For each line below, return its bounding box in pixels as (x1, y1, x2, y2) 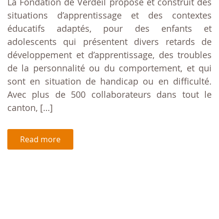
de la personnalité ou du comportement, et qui (7, 62, 212, 74)
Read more (20, 134, 61, 145)
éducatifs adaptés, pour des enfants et (7, 22, 212, 35)
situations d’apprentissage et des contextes (7, 9, 212, 22)
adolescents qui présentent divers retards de (7, 36, 212, 48)
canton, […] (7, 102, 53, 114)
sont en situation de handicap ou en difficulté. (7, 75, 212, 88)
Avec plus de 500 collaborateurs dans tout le (7, 88, 212, 101)
